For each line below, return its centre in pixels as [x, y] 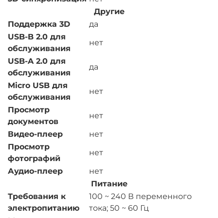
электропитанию [44, 208]
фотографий [34, 159]
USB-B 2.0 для [37, 37]
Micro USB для [38, 86]
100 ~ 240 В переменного [140, 197]
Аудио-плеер [35, 171]
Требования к [37, 197]
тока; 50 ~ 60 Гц [119, 208]
